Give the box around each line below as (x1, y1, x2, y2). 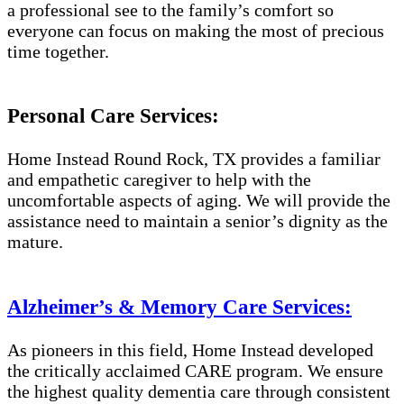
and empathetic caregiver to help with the (7, 170, 311, 190)
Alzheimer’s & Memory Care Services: (7, 294, 352, 318)
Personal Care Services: (7, 104, 219, 128)
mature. (7, 232, 63, 252)
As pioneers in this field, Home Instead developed (7, 340, 373, 361)
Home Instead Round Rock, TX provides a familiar (7, 149, 381, 170)
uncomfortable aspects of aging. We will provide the (7, 190, 390, 211)
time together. (7, 41, 109, 61)
